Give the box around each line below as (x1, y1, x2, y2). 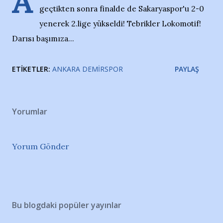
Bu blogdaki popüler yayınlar (12, 200, 121, 211)
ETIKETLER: (12, 64, 50, 74)
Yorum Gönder (12, 141, 69, 151)
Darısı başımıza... (12, 34, 74, 43)
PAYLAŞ (175, 64, 199, 74)
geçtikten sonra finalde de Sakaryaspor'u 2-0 (39, 4, 204, 13)
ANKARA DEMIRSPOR (52, 64, 123, 74)
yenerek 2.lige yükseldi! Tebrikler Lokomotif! (39, 19, 201, 28)
